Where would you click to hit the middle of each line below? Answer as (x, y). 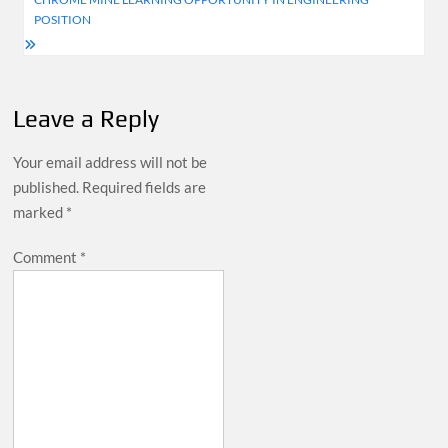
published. (46, 186)
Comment (47, 256)
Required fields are (144, 186)
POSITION (63, 19)
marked (40, 211)
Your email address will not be (110, 161)
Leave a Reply (86, 118)
